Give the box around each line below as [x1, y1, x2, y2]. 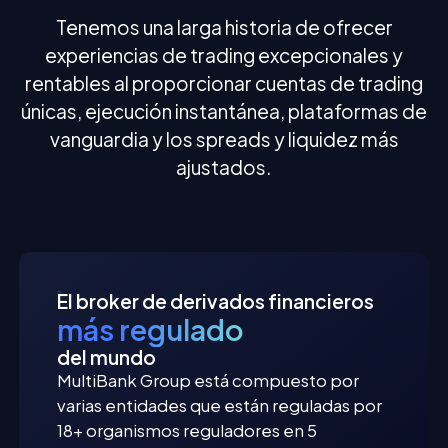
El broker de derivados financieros [57, 289, 375, 314]
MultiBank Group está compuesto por [57, 370, 360, 392]
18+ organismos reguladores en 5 [57, 420, 318, 442]
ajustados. [176, 154, 272, 179]
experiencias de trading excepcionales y [45, 42, 403, 67]
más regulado [57, 311, 245, 348]
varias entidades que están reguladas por [57, 395, 383, 417]
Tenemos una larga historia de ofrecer [55, 14, 393, 39]
